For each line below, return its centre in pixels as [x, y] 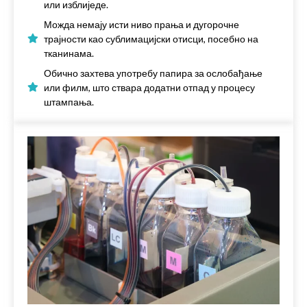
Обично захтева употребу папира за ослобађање [153, 73]
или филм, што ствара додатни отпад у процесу [149, 87]
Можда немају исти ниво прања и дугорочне [142, 24]
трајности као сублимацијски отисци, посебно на [151, 38]
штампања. [69, 101]
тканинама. [69, 53]
